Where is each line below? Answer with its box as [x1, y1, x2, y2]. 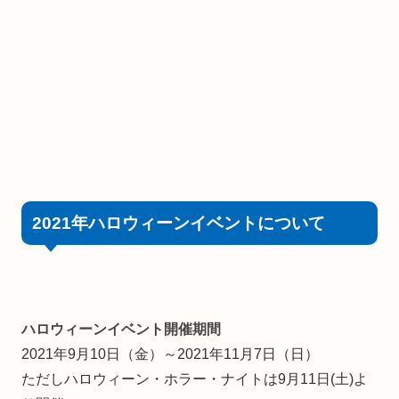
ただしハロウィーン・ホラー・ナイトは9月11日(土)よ [21, 370, 368, 387]
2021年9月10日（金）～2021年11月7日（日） [21, 346, 319, 362]
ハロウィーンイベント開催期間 [21, 321, 221, 337]
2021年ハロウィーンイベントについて [31, 213, 325, 232]
